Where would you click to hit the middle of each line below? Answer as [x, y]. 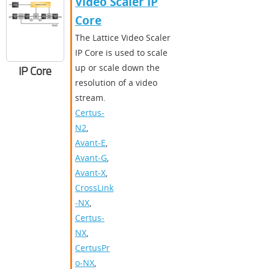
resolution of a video [116, 83]
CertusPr [92, 248]
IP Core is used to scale [121, 53]
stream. [90, 98]
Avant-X [90, 173]
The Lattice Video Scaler [123, 38]
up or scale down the [117, 68]
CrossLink [94, 188]
